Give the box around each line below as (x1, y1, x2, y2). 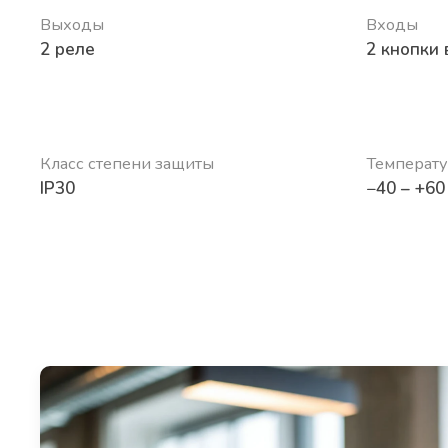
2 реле (40, 38, 95, 61)
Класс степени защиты (40, 152, 214, 175)
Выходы (40, 13, 104, 36)
